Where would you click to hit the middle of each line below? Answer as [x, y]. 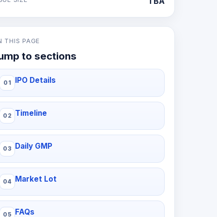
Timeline [31, 113]
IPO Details [36, 80]
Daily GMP [34, 146]
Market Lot [36, 179]
